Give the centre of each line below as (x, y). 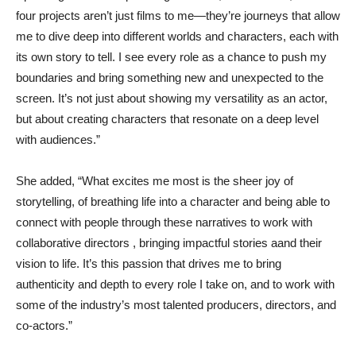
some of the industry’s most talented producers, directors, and (176, 305)
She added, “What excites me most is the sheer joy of (155, 181)
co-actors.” (44, 326)
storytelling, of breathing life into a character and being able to (173, 202)
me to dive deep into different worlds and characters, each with (177, 37)
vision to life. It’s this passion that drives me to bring (149, 264)
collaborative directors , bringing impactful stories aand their (169, 243)
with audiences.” (58, 140)
